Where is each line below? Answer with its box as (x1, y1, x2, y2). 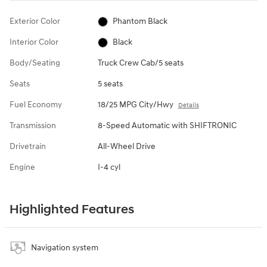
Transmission (10, 120, 56, 131)
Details (178, 101, 199, 110)
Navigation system (31, 243, 98, 253)
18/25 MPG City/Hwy (97, 100, 173, 110)
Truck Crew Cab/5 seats (97, 58, 184, 69)
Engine (10, 162, 35, 173)
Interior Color (10, 37, 58, 48)
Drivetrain (10, 141, 46, 152)
